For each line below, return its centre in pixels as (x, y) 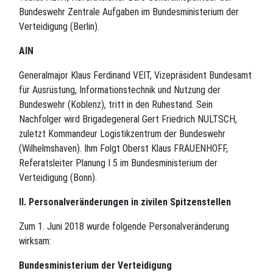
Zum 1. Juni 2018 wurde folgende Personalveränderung (124, 226)
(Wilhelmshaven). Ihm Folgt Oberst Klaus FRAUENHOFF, (123, 148)
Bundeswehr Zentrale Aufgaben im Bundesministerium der (129, 12)
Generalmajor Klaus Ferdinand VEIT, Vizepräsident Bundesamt (135, 75)
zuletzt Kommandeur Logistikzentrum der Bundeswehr (122, 133)
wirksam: (35, 241)
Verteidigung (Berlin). (59, 26)
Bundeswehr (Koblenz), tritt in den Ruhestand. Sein (116, 104)
